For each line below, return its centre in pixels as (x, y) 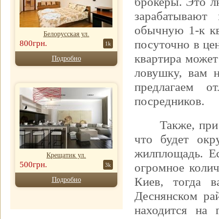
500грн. (33, 164)
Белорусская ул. (66, 34)
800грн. (33, 43)
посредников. (169, 101)
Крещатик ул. (66, 155)
